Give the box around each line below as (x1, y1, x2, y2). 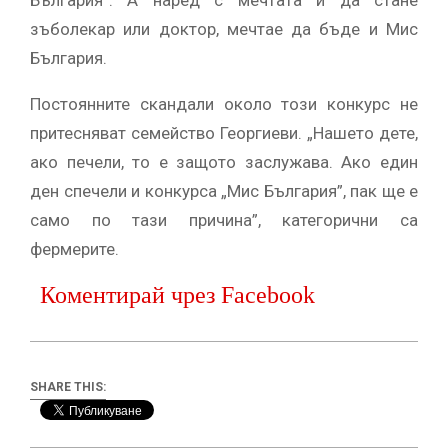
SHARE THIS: (30, 379, 106, 394)
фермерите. (30, 239, 119, 260)
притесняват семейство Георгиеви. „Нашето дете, (30, 123, 418, 144)
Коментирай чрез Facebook (40, 282, 315, 309)
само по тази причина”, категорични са (30, 210, 418, 231)
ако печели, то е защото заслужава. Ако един (30, 152, 418, 173)
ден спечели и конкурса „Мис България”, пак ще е (30, 181, 418, 202)
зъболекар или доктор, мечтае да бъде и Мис (30, 19, 418, 40)
